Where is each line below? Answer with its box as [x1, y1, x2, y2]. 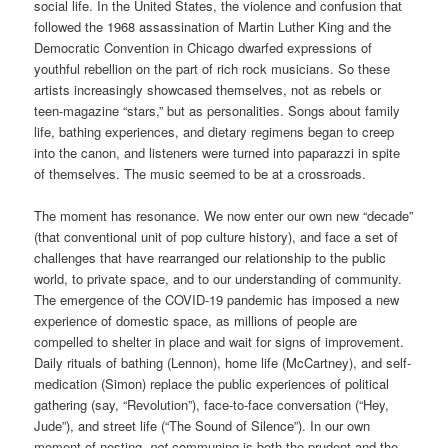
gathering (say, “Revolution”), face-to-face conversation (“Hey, [34, 395, 390, 415]
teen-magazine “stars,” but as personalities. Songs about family [34, 101, 401, 121]
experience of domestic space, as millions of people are [34, 311, 358, 331]
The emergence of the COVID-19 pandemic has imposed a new [34, 290, 400, 310]
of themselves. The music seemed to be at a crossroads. [34, 164, 367, 184]
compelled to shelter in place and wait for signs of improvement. [34, 332, 405, 352]
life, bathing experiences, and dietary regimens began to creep [34, 122, 395, 142]
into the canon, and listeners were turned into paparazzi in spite [34, 143, 401, 163]
